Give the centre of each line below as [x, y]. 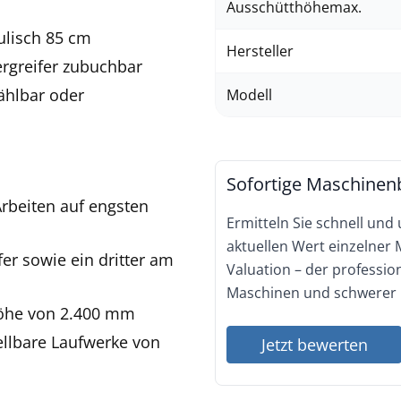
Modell [249, 95]
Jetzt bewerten [314, 345]
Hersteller [260, 51]
